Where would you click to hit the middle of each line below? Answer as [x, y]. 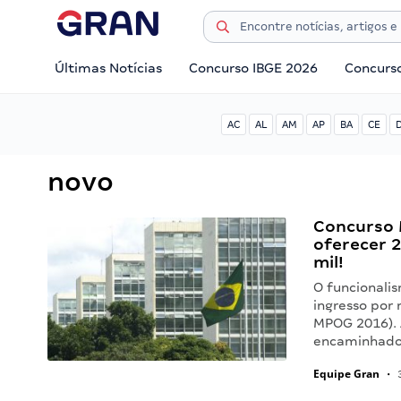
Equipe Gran [347, 374]
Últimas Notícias [108, 68]
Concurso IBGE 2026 [254, 68]
